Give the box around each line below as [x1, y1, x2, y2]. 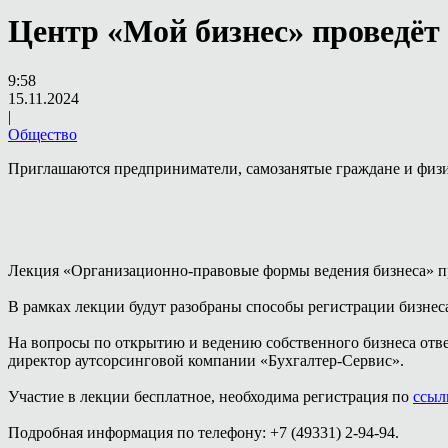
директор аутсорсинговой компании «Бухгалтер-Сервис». [8, 351, 404, 369]
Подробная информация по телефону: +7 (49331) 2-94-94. [8, 423, 399, 441]
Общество [8, 125, 77, 143]
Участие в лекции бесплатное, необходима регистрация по [8, 387, 413, 405]
